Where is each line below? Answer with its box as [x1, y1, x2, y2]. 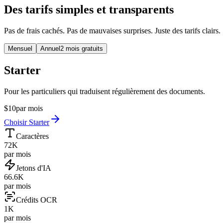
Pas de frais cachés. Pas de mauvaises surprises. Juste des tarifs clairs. [4, 26, 221, 35]
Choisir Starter [4, 118, 49, 126]
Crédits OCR [16, 196, 57, 204]
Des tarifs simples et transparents [4, 3, 174, 16]
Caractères [16, 132, 49, 140]
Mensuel [8, 45, 32, 53]
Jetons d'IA [16, 164, 51, 172]
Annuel [40, 45, 60, 53]
